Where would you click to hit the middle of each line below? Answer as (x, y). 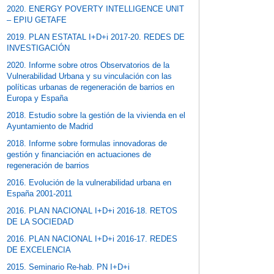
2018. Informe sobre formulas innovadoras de (87, 144)
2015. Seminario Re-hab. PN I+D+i (68, 267)
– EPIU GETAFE (37, 20)
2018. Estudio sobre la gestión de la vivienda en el (96, 116)
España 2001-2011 (40, 194)
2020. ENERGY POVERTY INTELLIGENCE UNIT (96, 9)
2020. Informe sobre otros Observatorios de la (88, 65)
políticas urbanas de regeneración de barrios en (91, 87)
